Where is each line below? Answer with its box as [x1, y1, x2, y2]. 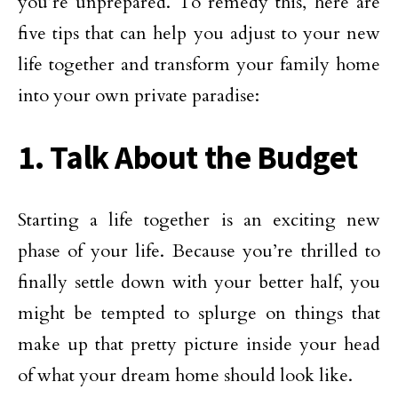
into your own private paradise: [18, 84, 259, 107]
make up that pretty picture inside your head [18, 332, 380, 356]
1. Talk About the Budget [18, 137, 358, 178]
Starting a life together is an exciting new [18, 208, 380, 232]
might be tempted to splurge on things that [18, 301, 380, 325]
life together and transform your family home [18, 52, 380, 76]
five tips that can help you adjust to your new [18, 21, 380, 45]
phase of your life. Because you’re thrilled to [18, 239, 380, 263]
